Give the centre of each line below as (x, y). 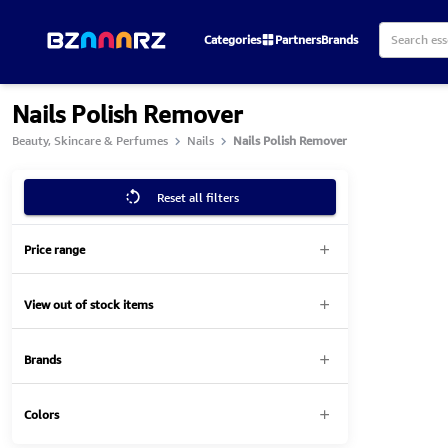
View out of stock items (88, 304)
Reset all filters (198, 197)
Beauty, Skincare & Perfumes (90, 140)
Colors (41, 414)
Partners (298, 39)
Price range (54, 249)
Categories (232, 39)
